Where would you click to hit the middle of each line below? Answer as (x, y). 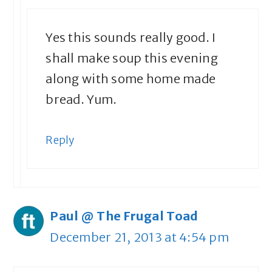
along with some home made (131, 79)
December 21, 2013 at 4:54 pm (139, 237)
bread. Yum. (81, 100)
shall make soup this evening (132, 58)
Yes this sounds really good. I (131, 38)
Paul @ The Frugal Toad (124, 216)
